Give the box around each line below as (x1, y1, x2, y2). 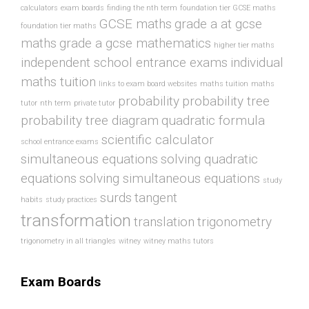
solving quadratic (161, 151, 258, 168)
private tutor (74, 99, 115, 108)
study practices (46, 195, 97, 205)
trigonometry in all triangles (21, 237, 116, 246)
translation (134, 214, 195, 230)
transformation (21, 210, 131, 231)
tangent (134, 190, 177, 206)
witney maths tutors (143, 237, 214, 246)
